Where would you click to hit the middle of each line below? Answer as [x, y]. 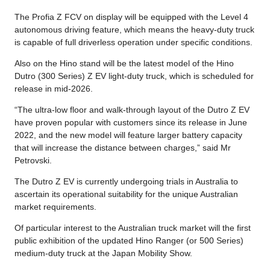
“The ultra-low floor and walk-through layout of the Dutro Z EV [132, 109]
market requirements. [55, 206]
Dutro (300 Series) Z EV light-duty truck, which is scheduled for [134, 76]
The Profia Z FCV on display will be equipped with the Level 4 [131, 17]
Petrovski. [33, 160]
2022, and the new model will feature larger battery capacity [128, 135]
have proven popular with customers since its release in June [131, 122]
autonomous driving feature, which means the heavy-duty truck [134, 29]
